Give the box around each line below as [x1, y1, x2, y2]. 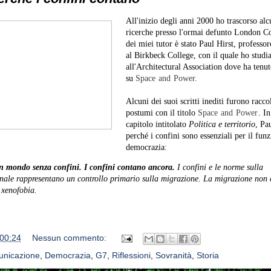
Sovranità [155, 250, 192, 260]
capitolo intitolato [125, 120, 189, 129]
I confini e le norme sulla [174, 163, 263, 172]
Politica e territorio [188, 120, 255, 129]
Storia [196, 250, 219, 260]
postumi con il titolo [125, 108, 198, 117]
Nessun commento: [31, 233, 109, 243]
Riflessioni [111, 250, 151, 260]
